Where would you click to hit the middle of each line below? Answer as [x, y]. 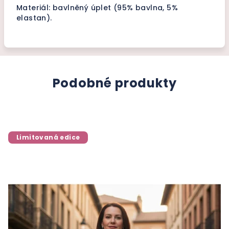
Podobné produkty [114, 83]
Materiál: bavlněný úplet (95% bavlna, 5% [97, 8]
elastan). [34, 18]
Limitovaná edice [48, 137]
